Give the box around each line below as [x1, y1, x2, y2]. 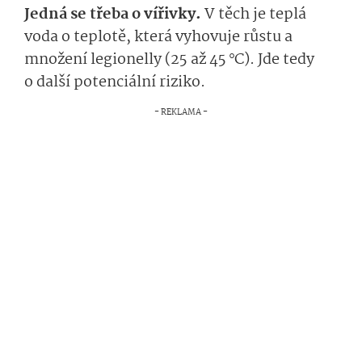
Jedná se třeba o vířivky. [24, 2, 204, 27]
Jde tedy [258, 48, 314, 73]
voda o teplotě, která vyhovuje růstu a [24, 25, 293, 50]
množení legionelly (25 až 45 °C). [24, 48, 255, 73]
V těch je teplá [204, 2, 306, 27]
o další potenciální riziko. [24, 70, 205, 95]
